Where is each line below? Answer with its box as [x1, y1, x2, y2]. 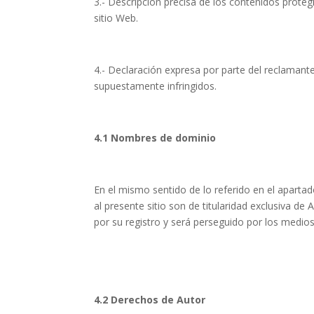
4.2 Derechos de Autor [94, 292, 206, 306]
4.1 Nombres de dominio [94, 130, 217, 144]
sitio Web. [94, 11, 139, 25]
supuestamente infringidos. [94, 78, 217, 93]
